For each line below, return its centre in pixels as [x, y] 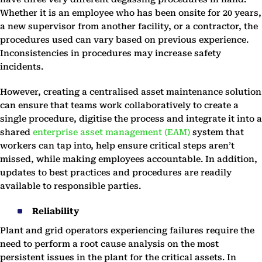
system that [217, 132]
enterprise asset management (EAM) [111, 132]
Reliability [56, 211]
